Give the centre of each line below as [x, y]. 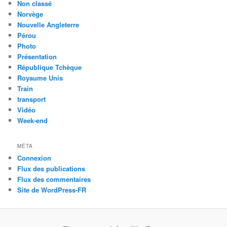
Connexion [34, 158]
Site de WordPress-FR [52, 190]
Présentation [37, 57]
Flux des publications [51, 168]
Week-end [33, 121]
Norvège [30, 14]
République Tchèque [50, 67]
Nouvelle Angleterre [48, 25]
